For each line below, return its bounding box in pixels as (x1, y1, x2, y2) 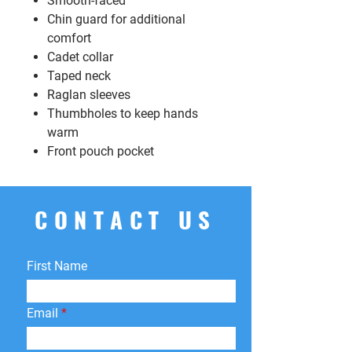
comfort (47, 31, 91, 46)
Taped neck (47, 68, 111, 84)
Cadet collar (47, 49, 113, 65)
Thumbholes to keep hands (47, 106, 198, 122)
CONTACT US (35, 202, 217, 236)
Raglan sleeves (47, 87, 130, 103)
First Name (27, 258, 87, 274)
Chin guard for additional (47, 12, 185, 27)
